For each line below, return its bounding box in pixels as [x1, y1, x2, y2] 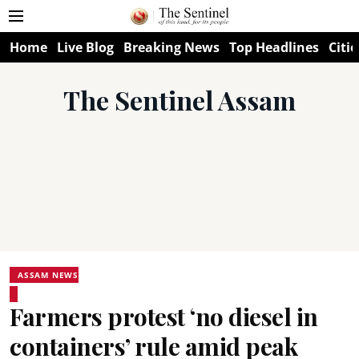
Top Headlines [229, 38, 319, 56]
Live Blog [57, 38, 114, 56]
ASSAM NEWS [18, 269, 79, 280]
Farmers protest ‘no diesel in [10, 301, 318, 333]
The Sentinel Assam [63, 83, 296, 117]
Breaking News [123, 38, 220, 56]
